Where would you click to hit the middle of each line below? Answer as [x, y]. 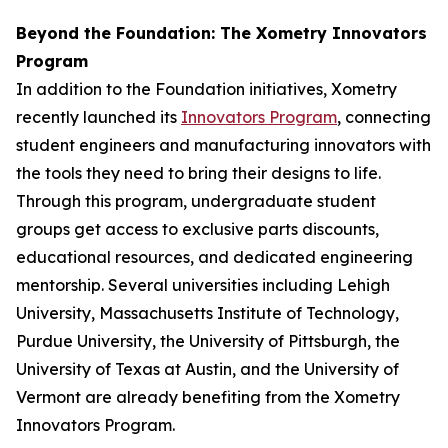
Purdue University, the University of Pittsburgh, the [208, 341]
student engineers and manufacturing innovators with [223, 145]
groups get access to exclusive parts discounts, [197, 229]
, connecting [384, 117]
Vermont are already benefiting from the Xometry [208, 397]
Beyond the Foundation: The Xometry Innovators [221, 33]
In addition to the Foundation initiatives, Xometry [206, 89]
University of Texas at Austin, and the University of [207, 369]
